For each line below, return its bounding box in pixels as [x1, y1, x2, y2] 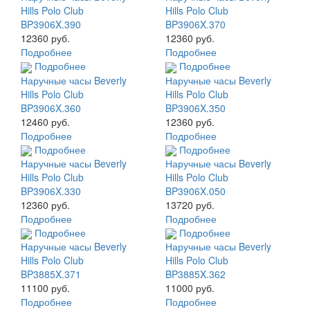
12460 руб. [21, 114, 70, 129]
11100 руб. [21, 281, 70, 295]
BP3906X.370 [165, 17, 226, 32]
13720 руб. [165, 197, 215, 212]
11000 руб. [165, 281, 215, 295]
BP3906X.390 [21, 17, 81, 32]
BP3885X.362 [165, 267, 226, 282]
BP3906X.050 [165, 183, 226, 198]
